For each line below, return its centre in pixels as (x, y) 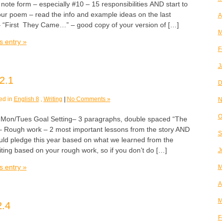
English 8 (26, 99)
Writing (53, 99)
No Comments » (88, 99)
